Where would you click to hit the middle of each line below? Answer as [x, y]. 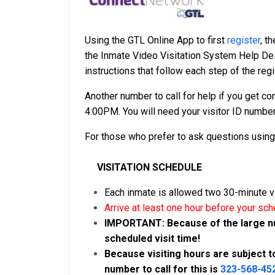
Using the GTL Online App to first [156, 41]
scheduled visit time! [152, 239]
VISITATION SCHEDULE [143, 168]
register [244, 41]
